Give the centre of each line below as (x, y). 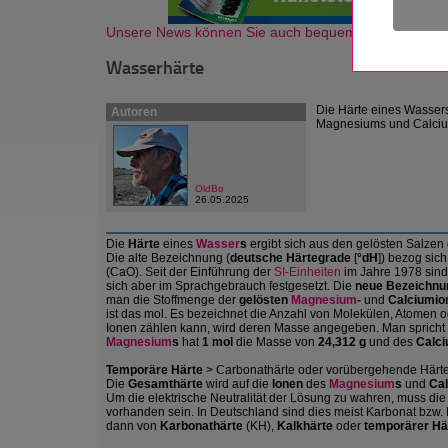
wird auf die (237, 384)
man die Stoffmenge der (172, 300)
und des (392, 342)
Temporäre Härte (154, 370)
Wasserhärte (155, 67)
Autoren (134, 112)
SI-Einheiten (307, 272)
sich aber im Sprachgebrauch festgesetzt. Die (230, 286)
